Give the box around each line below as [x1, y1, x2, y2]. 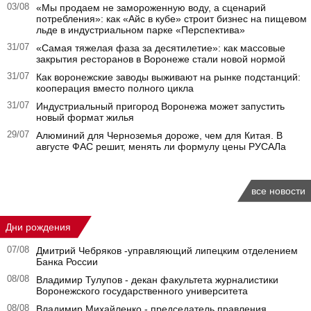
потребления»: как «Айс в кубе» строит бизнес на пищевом [36, 12, 307, 24]
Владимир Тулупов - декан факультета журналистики [36, 274, 278, 285]
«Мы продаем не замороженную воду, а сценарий [36, 1, 266, 13]
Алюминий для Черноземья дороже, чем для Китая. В [36, 129, 283, 141]
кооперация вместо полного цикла [36, 82, 194, 94]
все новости [251, 185, 305, 196]
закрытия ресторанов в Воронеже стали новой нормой [36, 53, 285, 65]
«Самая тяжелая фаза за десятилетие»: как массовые [36, 42, 285, 53]
